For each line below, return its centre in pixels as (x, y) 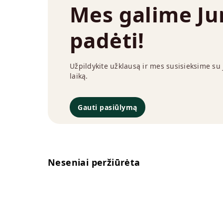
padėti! (107, 40)
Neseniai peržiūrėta (94, 163)
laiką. (79, 76)
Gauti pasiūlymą (108, 107)
